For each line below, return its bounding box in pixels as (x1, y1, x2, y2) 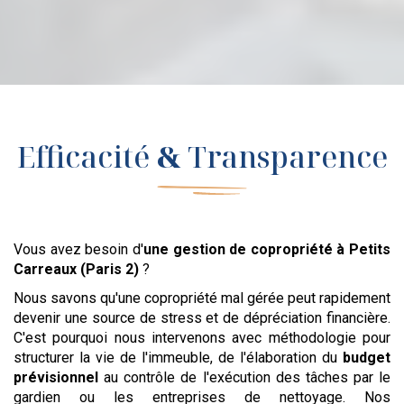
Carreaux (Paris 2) (14, 261, 139, 279)
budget (343, 349, 390, 367)
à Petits (336, 241, 390, 259)
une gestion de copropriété (142, 241, 333, 259)
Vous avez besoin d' (14, 241, 143, 259)
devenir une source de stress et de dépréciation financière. (14, 309, 390, 327)
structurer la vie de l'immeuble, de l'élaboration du (14, 349, 343, 367)
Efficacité (16, 136, 156, 178)
